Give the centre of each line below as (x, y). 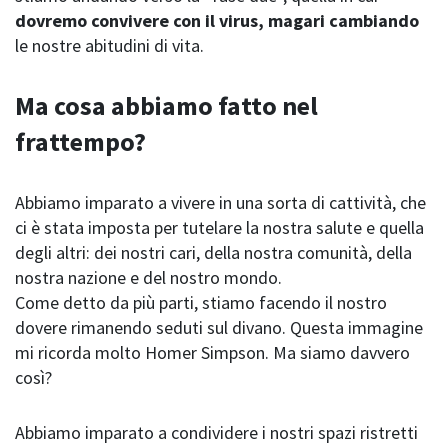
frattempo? (80, 142)
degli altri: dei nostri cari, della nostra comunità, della (213, 253)
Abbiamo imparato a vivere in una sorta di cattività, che (220, 203)
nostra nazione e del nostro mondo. (148, 278)
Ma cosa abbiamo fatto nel (166, 106)
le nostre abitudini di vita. (109, 46)
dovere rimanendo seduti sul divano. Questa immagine (219, 328)
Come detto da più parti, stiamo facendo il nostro (201, 303)
